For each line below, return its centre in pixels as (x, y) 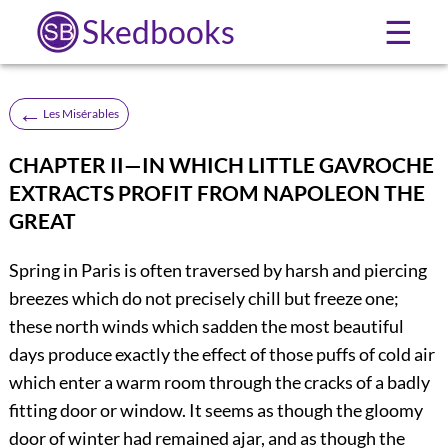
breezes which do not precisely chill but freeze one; (203, 297)
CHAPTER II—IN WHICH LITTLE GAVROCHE (221, 164)
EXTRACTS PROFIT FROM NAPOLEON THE (216, 192)
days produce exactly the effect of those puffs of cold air (221, 353)
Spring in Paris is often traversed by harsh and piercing (217, 269)
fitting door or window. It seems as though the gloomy (215, 409)
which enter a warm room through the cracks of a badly (219, 381)
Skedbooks (158, 31)
